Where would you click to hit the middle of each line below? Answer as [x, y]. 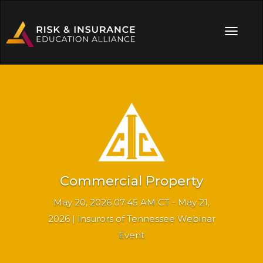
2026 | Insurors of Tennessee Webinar [131, 218]
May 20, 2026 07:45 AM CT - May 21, [131, 202]
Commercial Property [131, 181]
